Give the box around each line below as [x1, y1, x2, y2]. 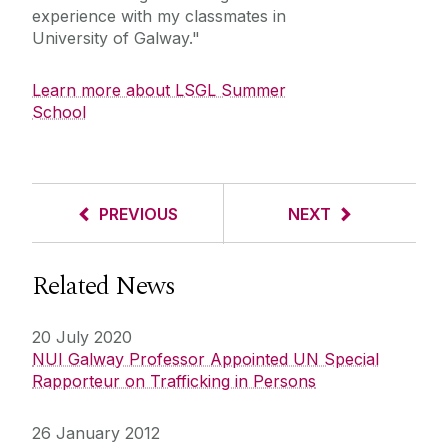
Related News [32, 266, 175, 307]
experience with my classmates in [32, 6, 286, 27]
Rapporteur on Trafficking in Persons [32, 371, 316, 392]
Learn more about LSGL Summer [32, 80, 286, 101]
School [32, 102, 86, 123]
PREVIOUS [99, 204, 178, 225]
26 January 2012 [32, 423, 160, 444]
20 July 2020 [32, 327, 132, 348]
